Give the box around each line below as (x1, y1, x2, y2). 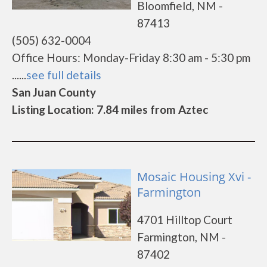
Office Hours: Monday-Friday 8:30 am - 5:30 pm (12, 51, 250, 64)
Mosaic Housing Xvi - (137, 169, 251, 185)
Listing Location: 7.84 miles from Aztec (12, 103, 208, 116)
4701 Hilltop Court (137, 213, 232, 226)
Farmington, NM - (137, 230, 226, 244)
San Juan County (12, 85, 96, 99)
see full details (26, 68, 101, 82)
